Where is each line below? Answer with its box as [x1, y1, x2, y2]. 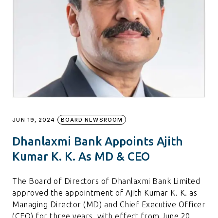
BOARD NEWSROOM [60, 116, 123, 123]
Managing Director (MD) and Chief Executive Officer [12, 200, 206, 209]
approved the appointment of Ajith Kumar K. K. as [12, 188, 198, 197]
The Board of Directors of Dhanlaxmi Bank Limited [12, 176, 200, 185]
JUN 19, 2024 [12, 116, 55, 123]
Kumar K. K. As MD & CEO [12, 149, 150, 163]
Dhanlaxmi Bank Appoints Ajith [12, 134, 183, 148]
